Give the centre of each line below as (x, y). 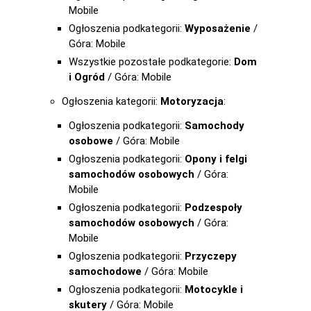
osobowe (91, 141)
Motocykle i (214, 289)
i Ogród (87, 77)
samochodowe (105, 271)
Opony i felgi (216, 159)
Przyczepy (211, 256)
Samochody (215, 126)
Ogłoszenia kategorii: (111, 101)
